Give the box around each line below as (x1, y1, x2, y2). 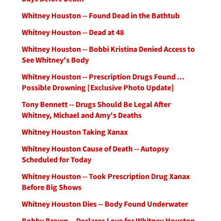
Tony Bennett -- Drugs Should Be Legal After (22, 99, 171, 109)
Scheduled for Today (22, 154, 91, 164)
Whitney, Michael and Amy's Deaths (22, 110, 142, 120)
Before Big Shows (22, 182, 81, 192)
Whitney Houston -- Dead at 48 (22, 27, 124, 37)
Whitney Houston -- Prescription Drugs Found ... (22, 72, 184, 81)
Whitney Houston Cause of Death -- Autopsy (22, 144, 169, 153)
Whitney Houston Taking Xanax (22, 127, 128, 137)
